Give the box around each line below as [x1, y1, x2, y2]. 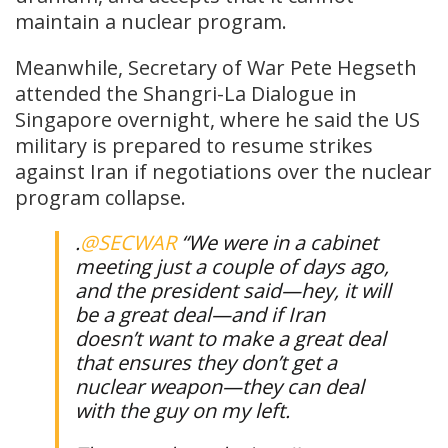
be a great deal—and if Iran [75, 300, 325, 328]
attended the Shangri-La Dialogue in [15, 79, 357, 107]
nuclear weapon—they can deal [75, 372, 364, 400]
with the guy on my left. [75, 396, 290, 424]
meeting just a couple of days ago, [75, 252, 389, 280]
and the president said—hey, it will [75, 276, 391, 304]
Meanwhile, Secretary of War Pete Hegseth [15, 53, 417, 81]
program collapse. [15, 183, 186, 211]
